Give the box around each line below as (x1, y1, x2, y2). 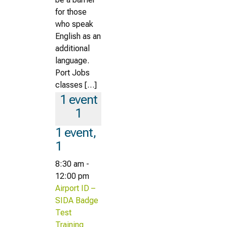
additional (55, 43, 90, 53)
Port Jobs (55, 67, 90, 78)
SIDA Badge (55, 195, 98, 205)
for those (55, 7, 87, 17)
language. (55, 55, 91, 65)
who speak (55, 19, 93, 29)
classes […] (55, 80, 97, 90)
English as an (55, 31, 101, 41)
